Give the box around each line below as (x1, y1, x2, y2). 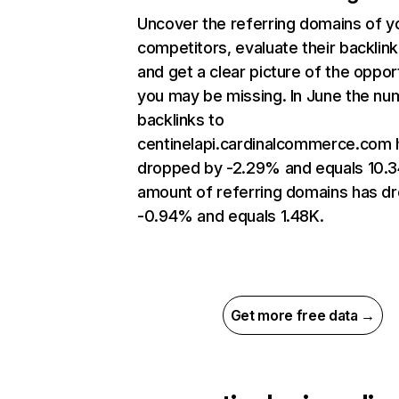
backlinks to (137, 110, 224, 130)
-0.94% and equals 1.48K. (137, 207, 324, 226)
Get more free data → (230, 306, 376, 325)
